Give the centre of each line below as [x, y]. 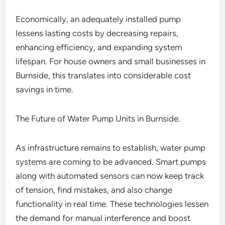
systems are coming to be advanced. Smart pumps [111, 162]
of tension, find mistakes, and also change [94, 190]
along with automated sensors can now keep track [110, 176]
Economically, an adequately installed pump [98, 19]
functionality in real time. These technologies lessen [112, 204]
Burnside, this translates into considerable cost [103, 75]
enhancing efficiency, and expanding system [99, 47]
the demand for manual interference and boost [103, 218]
